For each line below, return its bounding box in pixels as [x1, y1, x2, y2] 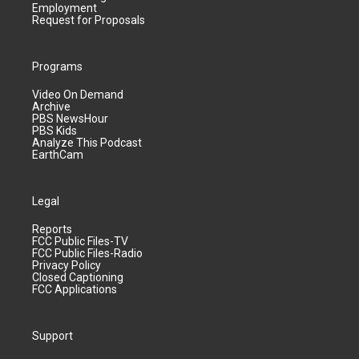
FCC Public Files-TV [32, 235, 128, 248]
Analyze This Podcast [32, 136, 142, 149]
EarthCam [32, 148, 83, 161]
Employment [32, 2, 97, 14]
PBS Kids [32, 124, 77, 137]
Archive [32, 100, 71, 113]
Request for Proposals [32, 14, 145, 26]
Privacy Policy [32, 259, 101, 272]
